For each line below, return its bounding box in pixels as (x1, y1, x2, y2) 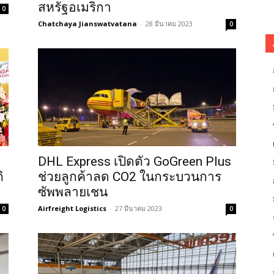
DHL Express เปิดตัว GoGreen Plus (38, 154, 231, 169)
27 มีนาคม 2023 (115, 204, 162, 213)
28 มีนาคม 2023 (146, 19, 193, 28)
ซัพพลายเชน (38, 185, 108, 199)
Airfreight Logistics (38, 204, 106, 213)
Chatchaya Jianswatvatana (38, 19, 137, 28)
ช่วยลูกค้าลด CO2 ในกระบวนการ (38, 169, 221, 184)
